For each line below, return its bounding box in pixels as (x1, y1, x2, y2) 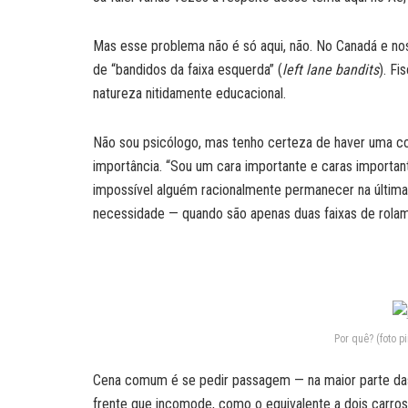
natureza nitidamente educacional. (93, 84, 286, 102)
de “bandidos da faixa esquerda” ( (93, 60, 282, 78)
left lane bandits (282, 60, 379, 78)
